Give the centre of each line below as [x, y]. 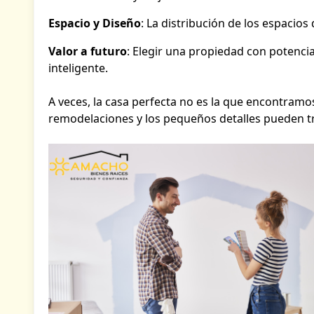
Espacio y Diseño [95, 23]
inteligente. [78, 68]
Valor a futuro [88, 52]
